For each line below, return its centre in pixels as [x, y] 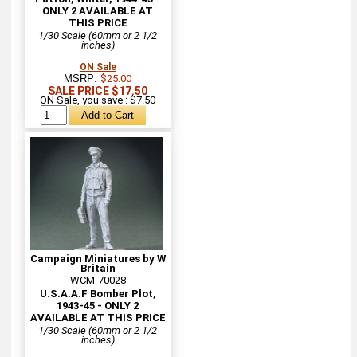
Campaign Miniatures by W [98, 258]
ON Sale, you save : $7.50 [98, 100]
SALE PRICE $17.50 [98, 90]
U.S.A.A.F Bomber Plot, [98, 293]
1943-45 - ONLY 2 [98, 305]
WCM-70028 [98, 280]
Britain [98, 268]
